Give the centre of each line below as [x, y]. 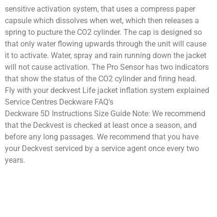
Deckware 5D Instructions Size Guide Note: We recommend [105, 113]
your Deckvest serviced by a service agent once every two [102, 148]
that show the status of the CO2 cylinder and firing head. [104, 78]
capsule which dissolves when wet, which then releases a [102, 20]
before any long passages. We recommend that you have [102, 137]
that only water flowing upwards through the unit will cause [106, 44]
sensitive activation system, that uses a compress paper [100, 9]
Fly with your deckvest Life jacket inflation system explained [108, 90]
